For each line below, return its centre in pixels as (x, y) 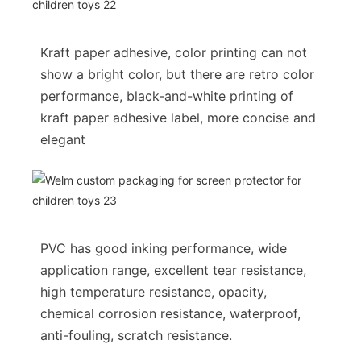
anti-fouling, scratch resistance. (136, 335)
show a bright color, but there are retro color (177, 74)
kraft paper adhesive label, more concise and (178, 117)
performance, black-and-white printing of (167, 95)
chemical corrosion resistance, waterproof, (170, 313)
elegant (63, 139)
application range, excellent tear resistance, (173, 270)
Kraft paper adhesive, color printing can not (174, 52)
